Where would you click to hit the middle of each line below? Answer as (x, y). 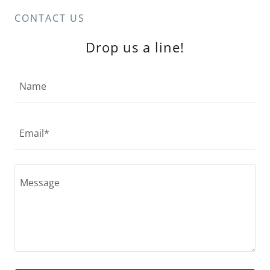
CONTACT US (50, 18)
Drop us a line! (135, 47)
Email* (34, 133)
